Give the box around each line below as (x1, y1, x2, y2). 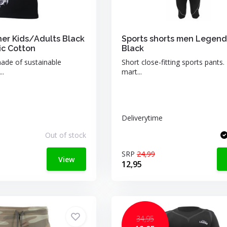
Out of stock (45, 130, 86, 140)
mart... (121, 67, 142, 77)
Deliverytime (121, 113, 163, 123)
